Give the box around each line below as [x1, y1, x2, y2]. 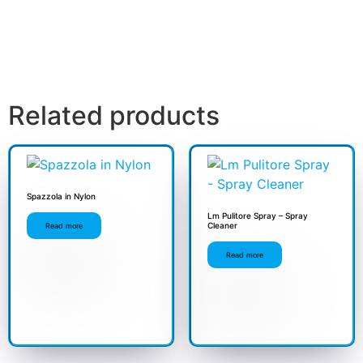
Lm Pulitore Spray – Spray [207, 211, 308, 220]
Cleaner [207, 220, 237, 230]
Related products [8, 100, 220, 131]
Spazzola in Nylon [27, 191, 96, 201]
